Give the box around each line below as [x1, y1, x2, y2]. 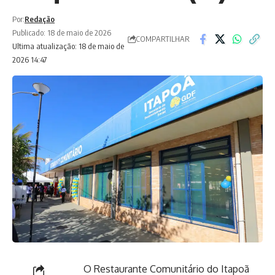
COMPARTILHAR [136, 34, 190, 44]
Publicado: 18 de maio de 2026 [12, 27, 111, 37]
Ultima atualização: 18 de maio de [12, 41, 124, 51]
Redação [25, 14, 55, 24]
